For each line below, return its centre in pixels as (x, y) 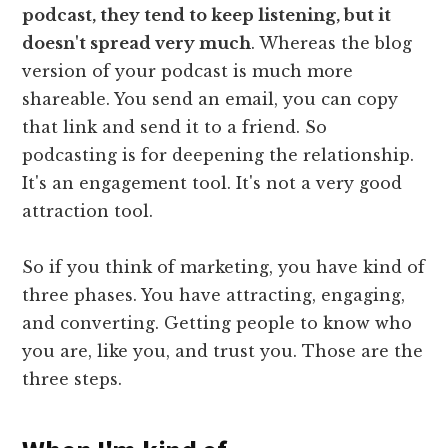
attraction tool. (88, 210)
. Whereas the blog (332, 42)
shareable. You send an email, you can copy (210, 98)
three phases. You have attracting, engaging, (214, 294)
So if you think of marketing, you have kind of (224, 266)
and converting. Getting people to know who (217, 322)
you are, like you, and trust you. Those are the (223, 350)
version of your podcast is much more (188, 70)
